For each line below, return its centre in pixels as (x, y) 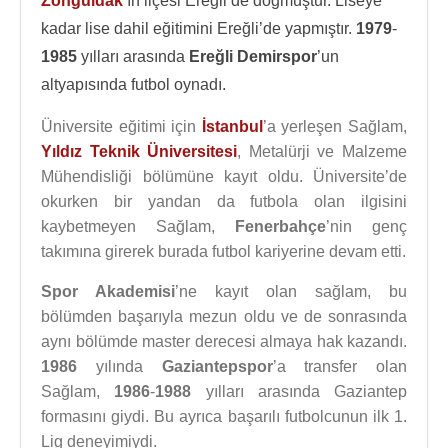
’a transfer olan (339, 366)
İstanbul (232, 126)
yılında (119, 366)
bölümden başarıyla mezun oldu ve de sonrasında (224, 316)
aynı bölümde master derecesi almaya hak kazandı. (224, 341)
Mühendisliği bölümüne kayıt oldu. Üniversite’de (224, 176)
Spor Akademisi (108, 291)
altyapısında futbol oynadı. (133, 84)
